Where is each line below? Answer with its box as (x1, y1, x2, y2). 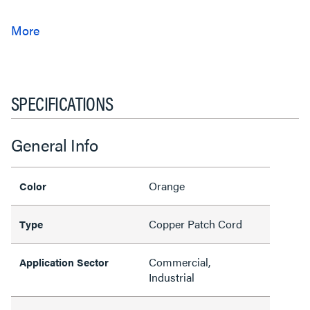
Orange (149, 178, 185, 194)
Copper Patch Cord (149, 216, 242, 232)
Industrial (149, 269, 194, 285)
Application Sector (19, 255, 109, 269)
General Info (11, 133, 98, 156)
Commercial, (149, 254, 210, 270)
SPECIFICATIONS (11, 89, 113, 116)
